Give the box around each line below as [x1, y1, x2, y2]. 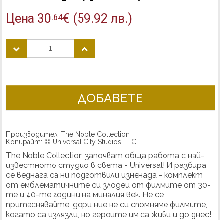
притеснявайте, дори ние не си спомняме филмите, [5, 200, 207, 210]
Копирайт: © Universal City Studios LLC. [5, 138, 137, 146]
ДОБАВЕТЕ [77, 90, 143, 106]
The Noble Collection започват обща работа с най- [5, 151, 204, 161]
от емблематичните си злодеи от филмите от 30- [5, 180, 211, 190]
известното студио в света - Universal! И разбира [5, 161, 206, 170]
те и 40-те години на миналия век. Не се [5, 190, 164, 200]
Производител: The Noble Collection [5, 130, 130, 138]
